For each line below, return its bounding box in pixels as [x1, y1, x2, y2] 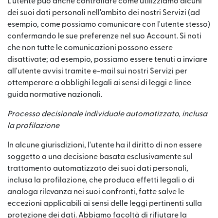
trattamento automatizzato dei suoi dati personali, [7, 164, 188, 172]
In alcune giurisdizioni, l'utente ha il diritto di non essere [7, 141, 202, 149]
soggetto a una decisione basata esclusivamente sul [7, 153, 193, 161]
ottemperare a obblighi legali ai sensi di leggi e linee [7, 79, 191, 87]
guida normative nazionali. [7, 91, 102, 98]
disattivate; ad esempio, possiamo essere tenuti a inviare [7, 55, 207, 63]
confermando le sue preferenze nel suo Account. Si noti [7, 32, 201, 40]
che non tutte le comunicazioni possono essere [7, 44, 173, 52]
